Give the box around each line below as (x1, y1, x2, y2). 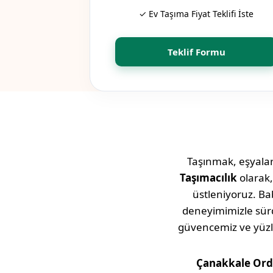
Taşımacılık (180, 171, 237, 185)
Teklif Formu (167, 46, 225, 58)
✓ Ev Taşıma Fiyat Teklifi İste (139, 8, 253, 20)
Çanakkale (196, 256, 250, 271)
